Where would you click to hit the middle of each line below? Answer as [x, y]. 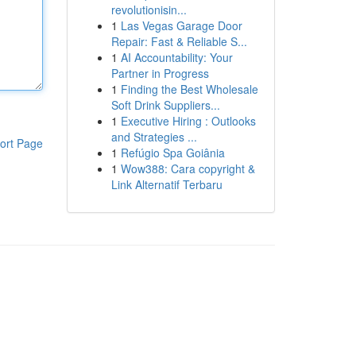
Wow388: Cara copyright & [188, 168]
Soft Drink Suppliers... [165, 105]
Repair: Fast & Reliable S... [179, 41]
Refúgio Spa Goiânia [172, 153]
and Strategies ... [154, 137]
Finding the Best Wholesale [189, 89]
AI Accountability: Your [176, 57]
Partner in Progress [160, 73]
